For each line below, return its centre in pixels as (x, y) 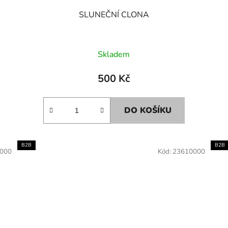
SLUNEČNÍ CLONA (114, 15)
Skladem (114, 54)
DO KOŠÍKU (148, 110)
